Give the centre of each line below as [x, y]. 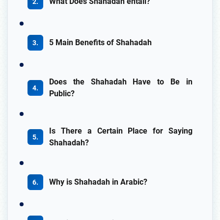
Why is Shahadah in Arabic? [98, 182]
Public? [62, 94]
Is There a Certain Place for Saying [121, 131]
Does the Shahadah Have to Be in [121, 82]
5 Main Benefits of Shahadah [100, 43]
